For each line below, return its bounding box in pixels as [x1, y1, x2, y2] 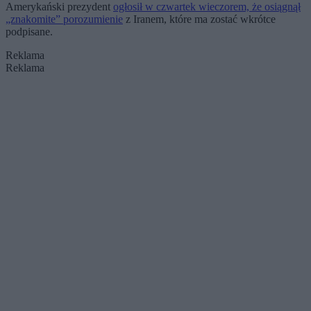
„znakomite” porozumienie [6, 13, 123, 26]
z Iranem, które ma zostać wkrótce [123, 13, 276, 26]
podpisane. [6, 26, 53, 38]
